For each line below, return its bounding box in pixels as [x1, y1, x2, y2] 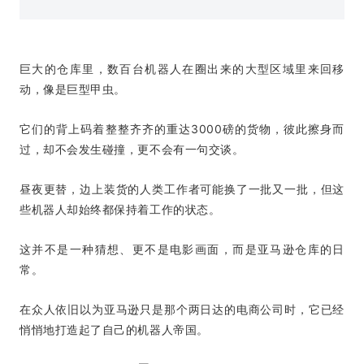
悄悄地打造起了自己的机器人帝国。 [19, 323, 209, 337]
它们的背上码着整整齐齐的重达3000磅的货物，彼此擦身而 [19, 122, 344, 136]
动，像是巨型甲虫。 [19, 82, 126, 97]
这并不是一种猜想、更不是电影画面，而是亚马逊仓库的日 [19, 242, 344, 257]
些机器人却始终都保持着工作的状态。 [19, 202, 221, 217]
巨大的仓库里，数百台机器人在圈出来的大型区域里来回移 [19, 62, 344, 76]
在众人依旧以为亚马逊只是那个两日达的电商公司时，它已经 [19, 302, 344, 317]
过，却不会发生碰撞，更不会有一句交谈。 [19, 142, 245, 157]
